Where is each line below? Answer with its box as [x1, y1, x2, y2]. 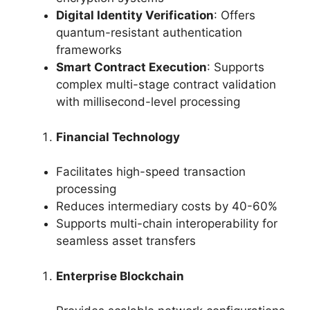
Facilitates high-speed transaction [56, 165, 246, 179]
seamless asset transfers [56, 234, 196, 248]
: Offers [214, 8, 255, 23]
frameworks [56, 43, 122, 57]
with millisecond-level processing [56, 95, 240, 109]
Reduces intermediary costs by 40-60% [56, 199, 277, 214]
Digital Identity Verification [56, 8, 214, 23]
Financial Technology [56, 129, 180, 144]
